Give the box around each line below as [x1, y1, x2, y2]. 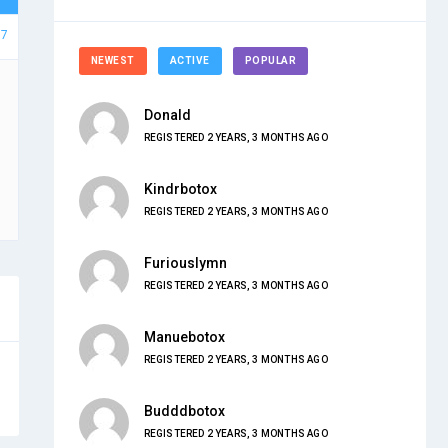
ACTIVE [169, 54, 210, 66]
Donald [143, 107, 191, 124]
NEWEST [90, 54, 135, 66]
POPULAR [244, 54, 296, 66]
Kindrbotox [143, 181, 217, 198]
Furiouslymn [143, 255, 227, 272]
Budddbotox [143, 403, 225, 420]
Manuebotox [143, 329, 225, 346]
